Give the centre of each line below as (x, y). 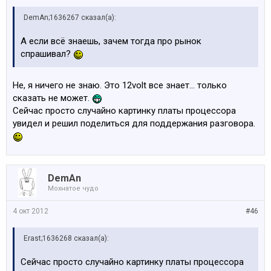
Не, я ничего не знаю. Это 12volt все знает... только (120, 85)
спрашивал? (47, 54)
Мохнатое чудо (73, 188)
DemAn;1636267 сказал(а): (70, 18)
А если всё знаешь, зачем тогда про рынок (111, 41)
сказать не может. (52, 98)
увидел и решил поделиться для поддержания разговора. (134, 123)
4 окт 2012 (31, 211)
